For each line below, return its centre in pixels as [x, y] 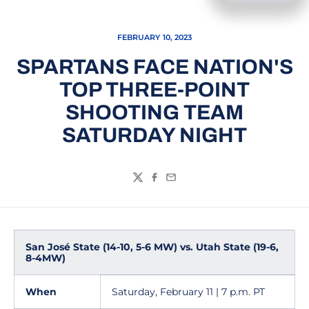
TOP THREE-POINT [154, 90]
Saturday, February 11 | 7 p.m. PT [188, 292]
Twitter [151, 184]
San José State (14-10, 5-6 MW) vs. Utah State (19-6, [152, 247]
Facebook [176, 184]
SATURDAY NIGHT [154, 135]
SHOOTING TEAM [154, 112]
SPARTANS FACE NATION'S [154, 67]
